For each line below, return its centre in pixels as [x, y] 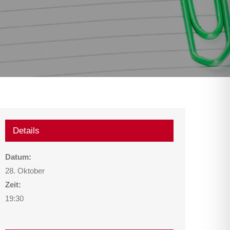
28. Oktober [25, 171]
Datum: [18, 157]
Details [26, 131]
